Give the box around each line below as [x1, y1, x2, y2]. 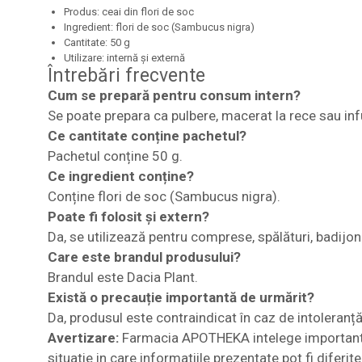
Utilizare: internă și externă [63, 51, 185, 64]
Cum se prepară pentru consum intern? [47, 86, 301, 103]
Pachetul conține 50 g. [47, 147, 183, 164]
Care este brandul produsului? [47, 248, 241, 265]
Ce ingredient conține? [47, 167, 194, 184]
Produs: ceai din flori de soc [63, 5, 194, 18]
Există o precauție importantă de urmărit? [47, 288, 314, 305]
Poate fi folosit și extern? [47, 208, 209, 225]
